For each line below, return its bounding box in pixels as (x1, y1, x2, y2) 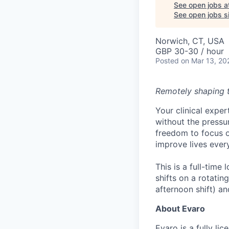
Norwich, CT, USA (155, 36, 224, 46)
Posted (155, 56, 179, 65)
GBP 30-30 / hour (155, 46, 224, 56)
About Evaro (155, 203, 205, 214)
